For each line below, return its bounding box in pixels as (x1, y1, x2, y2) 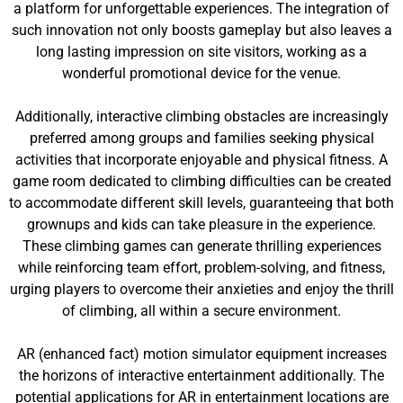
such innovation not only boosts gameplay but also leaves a (11, 22, 392, 39)
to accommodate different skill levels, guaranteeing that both (9, 194, 394, 211)
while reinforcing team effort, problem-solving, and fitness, (18, 259, 385, 276)
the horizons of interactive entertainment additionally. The (19, 367, 384, 384)
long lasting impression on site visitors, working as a (36, 43, 367, 60)
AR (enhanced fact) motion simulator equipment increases (16, 345, 387, 363)
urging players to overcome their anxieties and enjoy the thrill (9, 281, 394, 298)
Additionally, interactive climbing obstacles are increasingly (14, 108, 389, 125)
